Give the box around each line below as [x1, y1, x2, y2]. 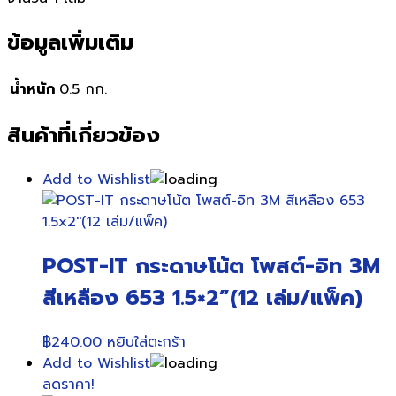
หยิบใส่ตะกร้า [107, 331, 186, 354]
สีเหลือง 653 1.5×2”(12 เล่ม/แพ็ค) [42, 282, 362, 315]
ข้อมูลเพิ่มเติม [7, 26, 133, 58]
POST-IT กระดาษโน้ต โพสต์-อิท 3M [42, 250, 380, 283]
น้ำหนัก [10, 78, 56, 100]
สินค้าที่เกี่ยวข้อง [7, 119, 160, 152]
